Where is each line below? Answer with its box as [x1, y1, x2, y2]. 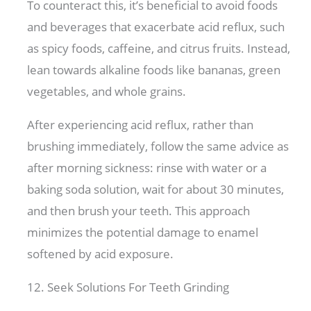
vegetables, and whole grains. [27, 83, 190, 100]
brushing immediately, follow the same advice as [27, 138, 289, 155]
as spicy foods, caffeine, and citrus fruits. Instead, [27, 40, 291, 57]
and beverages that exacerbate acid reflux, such [27, 19, 285, 35]
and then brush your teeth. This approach [27, 203, 251, 219]
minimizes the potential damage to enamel [27, 224, 259, 241]
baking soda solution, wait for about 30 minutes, [27, 181, 285, 198]
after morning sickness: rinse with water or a [27, 160, 267, 176]
